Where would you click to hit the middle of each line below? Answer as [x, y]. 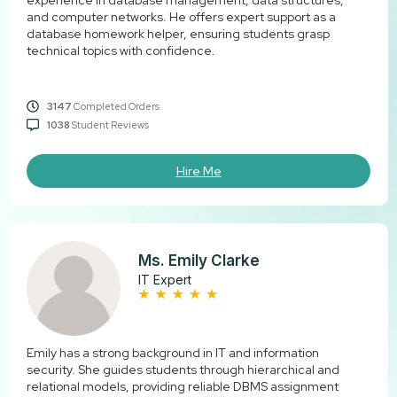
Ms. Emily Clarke [199, 261]
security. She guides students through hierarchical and [183, 369]
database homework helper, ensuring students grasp [178, 34]
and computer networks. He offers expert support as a [181, 17]
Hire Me [198, 171]
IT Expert [165, 280]
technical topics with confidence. [121, 51]
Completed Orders [115, 107]
